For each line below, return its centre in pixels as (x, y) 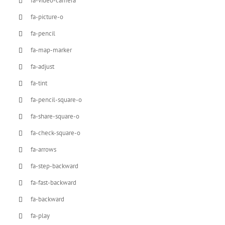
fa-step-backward (55, 166)
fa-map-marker (51, 50)
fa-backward (48, 199)
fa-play (40, 216)
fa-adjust (43, 67)
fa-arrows (44, 149)
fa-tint (39, 83)
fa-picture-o (47, 17)
